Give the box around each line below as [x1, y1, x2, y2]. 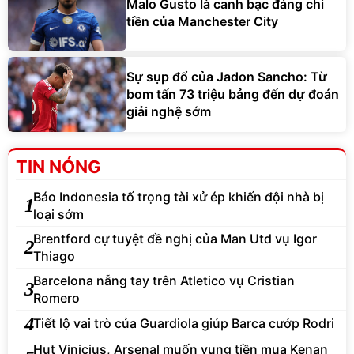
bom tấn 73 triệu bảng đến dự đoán [126, 86, 339, 103]
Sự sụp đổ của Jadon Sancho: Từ [126, 69, 327, 85]
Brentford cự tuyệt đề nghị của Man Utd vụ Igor [33, 230, 317, 247]
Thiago [33, 247, 75, 264]
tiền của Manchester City [126, 13, 278, 30]
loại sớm [33, 205, 84, 222]
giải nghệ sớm [126, 104, 211, 120]
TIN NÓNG [16, 156, 101, 177]
